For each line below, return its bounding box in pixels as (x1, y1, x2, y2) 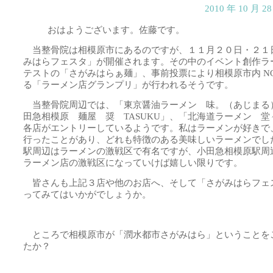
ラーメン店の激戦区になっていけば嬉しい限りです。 (23, 157, 243, 168)
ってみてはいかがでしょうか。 (23, 189, 151, 199)
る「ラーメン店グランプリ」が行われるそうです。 (23, 79, 233, 90)
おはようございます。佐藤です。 (48, 24, 185, 35)
